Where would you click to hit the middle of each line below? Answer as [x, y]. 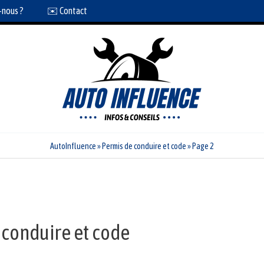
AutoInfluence [73, 146]
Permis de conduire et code [144, 146]
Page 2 [203, 146]
